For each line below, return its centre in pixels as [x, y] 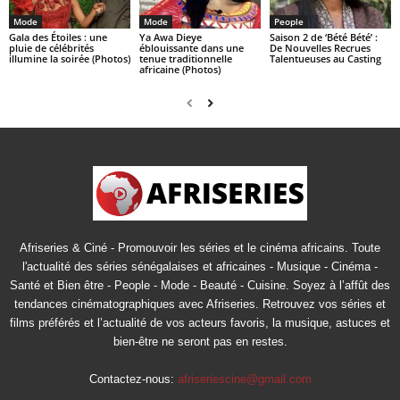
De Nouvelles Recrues [320, 47]
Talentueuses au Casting [325, 58]
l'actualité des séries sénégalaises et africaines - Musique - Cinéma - [200, 266]
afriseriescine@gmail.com [244, 379]
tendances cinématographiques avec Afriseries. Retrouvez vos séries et [200, 304]
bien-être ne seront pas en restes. [200, 341]
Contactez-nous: [133, 379]
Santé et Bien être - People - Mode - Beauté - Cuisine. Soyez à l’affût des [200, 285]
